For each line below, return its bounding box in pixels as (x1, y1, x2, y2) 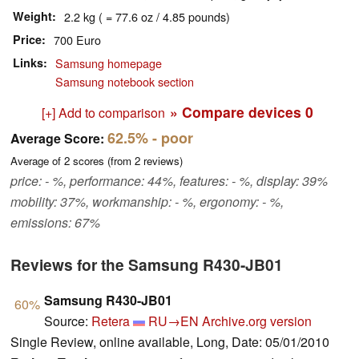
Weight (13, 8, 52, 25)
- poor (148, 127, 193, 149)
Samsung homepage (55, 54, 162, 72)
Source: (44, 312, 91, 331)
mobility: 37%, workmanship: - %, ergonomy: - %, (10, 192, 284, 212)
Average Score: (10, 129, 104, 148)
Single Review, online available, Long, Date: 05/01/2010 (10, 333, 329, 352)
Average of (10, 153, 64, 169)
